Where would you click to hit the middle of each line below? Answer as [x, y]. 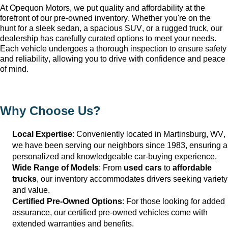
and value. [31, 190]
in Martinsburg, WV [188, 134]
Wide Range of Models [55, 167]
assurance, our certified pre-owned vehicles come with [110, 212]
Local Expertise [42, 134]
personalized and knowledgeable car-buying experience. [115, 156]
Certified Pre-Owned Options [67, 201]
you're [175, 18]
